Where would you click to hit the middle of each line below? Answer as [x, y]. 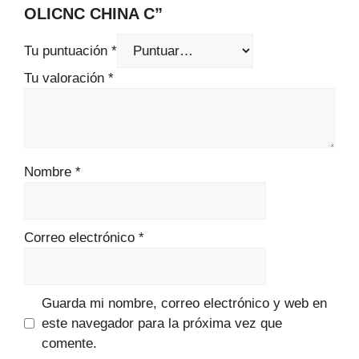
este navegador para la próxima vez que [161, 324]
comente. [69, 344]
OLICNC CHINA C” [93, 14]
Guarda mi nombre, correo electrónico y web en [184, 304]
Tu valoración [66, 79]
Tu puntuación [68, 51]
